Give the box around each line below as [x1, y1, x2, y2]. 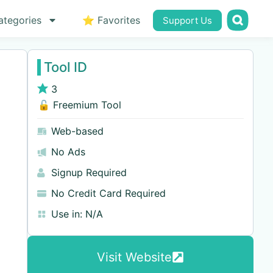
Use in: [51, 208, 82, 220]
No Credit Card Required [51, 187, 166, 199]
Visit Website [96, 250, 172, 264]
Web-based [51, 125, 104, 137]
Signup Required [51, 166, 127, 179]
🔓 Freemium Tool [37, 99, 121, 111]
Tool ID [43, 59, 87, 75]
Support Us [162, 15, 212, 26]
